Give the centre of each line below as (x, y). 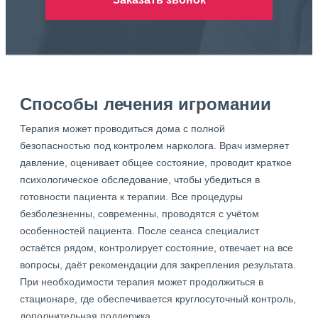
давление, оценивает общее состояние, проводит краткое (156, 163)
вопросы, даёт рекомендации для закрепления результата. (158, 265)
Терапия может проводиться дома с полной (122, 128)
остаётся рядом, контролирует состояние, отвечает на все (157, 248)
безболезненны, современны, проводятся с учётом (139, 214)
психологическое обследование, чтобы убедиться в (140, 180)
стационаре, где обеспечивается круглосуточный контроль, (158, 299)
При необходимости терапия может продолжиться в (142, 282)
